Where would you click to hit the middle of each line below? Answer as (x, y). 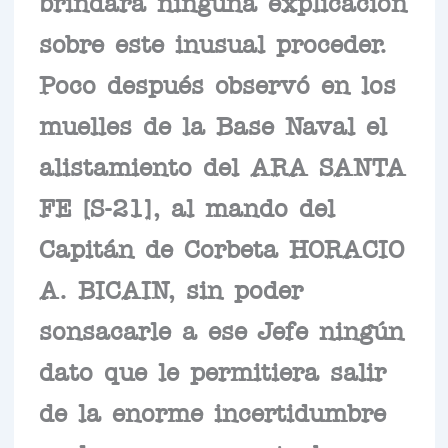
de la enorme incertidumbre (212, 411)
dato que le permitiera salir (212, 370)
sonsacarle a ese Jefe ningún (221, 329)
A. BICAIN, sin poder (170, 288)
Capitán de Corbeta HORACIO (221, 247)
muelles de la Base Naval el (212, 124)
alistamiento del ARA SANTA (222, 165)
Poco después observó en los (217, 83)
